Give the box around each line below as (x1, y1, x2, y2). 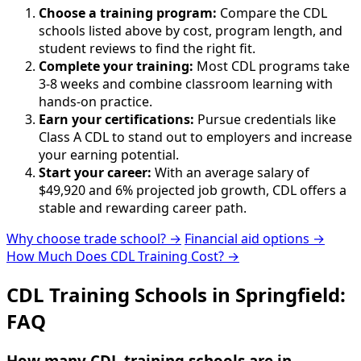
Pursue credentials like (194, 110, 336, 129)
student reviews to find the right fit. (39, 39, 255, 58)
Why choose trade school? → (6, 230, 181, 248)
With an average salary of (151, 164, 309, 182)
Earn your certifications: (39, 110, 194, 129)
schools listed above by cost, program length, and (39, 22, 342, 40)
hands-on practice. (39, 93, 152, 111)
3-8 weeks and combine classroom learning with (39, 75, 333, 93)
